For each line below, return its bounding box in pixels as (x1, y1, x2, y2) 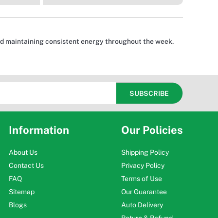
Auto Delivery (121, 201, 163, 209)
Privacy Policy (121, 162, 164, 170)
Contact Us (9, 162, 44, 170)
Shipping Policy (121, 148, 169, 157)
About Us (9, 148, 38, 157)
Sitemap (9, 188, 35, 196)
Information (9, 124, 70, 137)
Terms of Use (121, 175, 162, 183)
